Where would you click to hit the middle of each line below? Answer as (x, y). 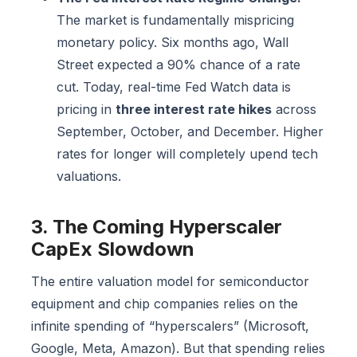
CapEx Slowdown (113, 249)
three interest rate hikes (194, 110)
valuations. (89, 177)
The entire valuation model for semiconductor (170, 282)
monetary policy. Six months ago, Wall (173, 43)
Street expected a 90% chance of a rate (178, 65)
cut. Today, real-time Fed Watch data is (174, 87)
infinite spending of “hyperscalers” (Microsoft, (170, 326)
